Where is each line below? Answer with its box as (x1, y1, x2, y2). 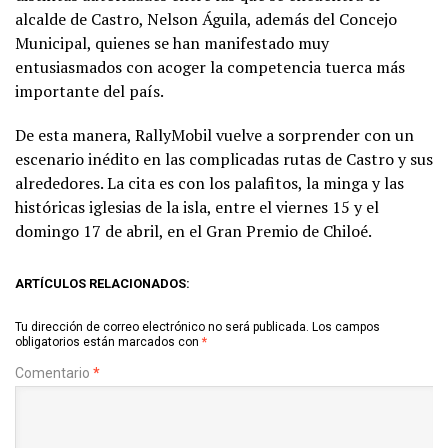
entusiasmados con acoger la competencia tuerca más (15, 55, 405, 78)
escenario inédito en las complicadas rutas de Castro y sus (15, 147, 433, 170)
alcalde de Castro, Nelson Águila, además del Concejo (15, 7, 397, 30)
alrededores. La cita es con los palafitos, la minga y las (15, 171, 404, 194)
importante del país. (15, 79, 164, 102)
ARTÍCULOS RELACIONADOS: (15, 275, 190, 291)
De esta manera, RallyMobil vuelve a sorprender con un (15, 123, 414, 146)
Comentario (15, 364, 93, 381)
